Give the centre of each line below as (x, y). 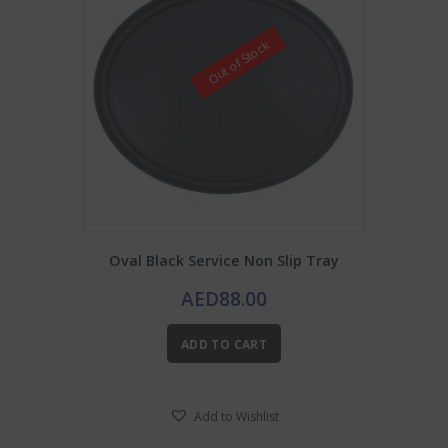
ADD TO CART (224, 345)
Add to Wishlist (236, 416)
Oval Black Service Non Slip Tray (224, 261)
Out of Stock (238, 62)
